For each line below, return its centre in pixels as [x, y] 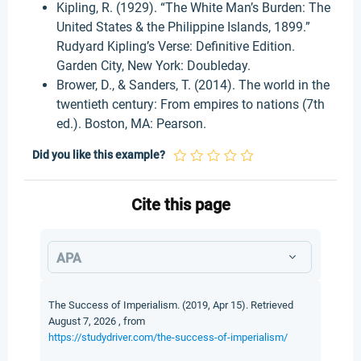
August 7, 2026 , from [97, 321]
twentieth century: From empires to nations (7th [191, 104]
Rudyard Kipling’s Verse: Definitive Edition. [176, 46]
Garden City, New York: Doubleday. [154, 66]
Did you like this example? [99, 155]
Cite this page [180, 205]
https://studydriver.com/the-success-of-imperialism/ [168, 337]
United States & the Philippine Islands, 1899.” [183, 27]
